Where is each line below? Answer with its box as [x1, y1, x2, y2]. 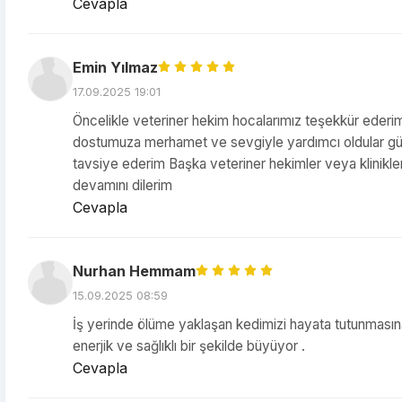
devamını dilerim [73, 177, 172, 194]
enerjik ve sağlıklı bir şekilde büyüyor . [73, 337, 305, 354]
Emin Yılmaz [73, 58, 158, 76]
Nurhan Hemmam [73, 262, 196, 280]
